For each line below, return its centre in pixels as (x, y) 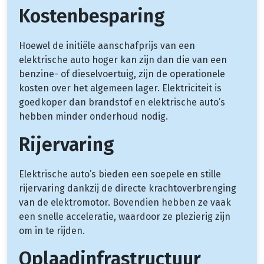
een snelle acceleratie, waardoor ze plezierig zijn (125, 216)
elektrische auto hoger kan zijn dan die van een (123, 60)
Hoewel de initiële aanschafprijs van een (107, 45)
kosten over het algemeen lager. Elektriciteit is (120, 88)
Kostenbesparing (92, 16)
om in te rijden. (52, 230)
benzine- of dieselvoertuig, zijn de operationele (122, 74)
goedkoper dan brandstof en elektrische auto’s (122, 102)
